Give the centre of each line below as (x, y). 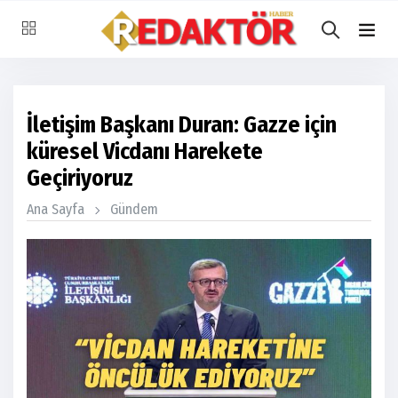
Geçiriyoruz (80, 178)
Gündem (134, 209)
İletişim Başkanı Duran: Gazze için (182, 125)
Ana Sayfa (56, 209)
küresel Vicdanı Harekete (145, 151)
